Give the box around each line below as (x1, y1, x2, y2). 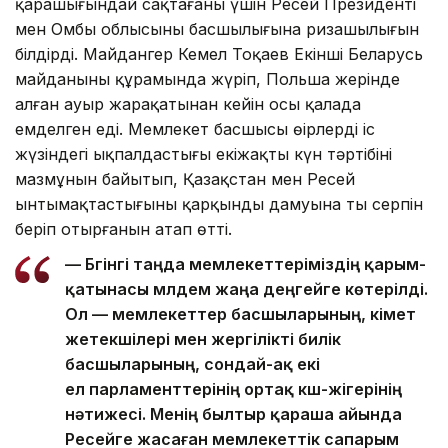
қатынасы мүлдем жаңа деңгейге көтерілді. (65, 278, 428, 299)
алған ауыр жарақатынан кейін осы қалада (15, 93, 361, 114)
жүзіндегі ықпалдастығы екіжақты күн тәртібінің (15, 143, 392, 164)
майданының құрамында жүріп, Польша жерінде (15, 68, 400, 89)
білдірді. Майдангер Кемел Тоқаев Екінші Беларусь (15, 43, 423, 64)
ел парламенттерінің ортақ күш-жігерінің (65, 378, 402, 399)
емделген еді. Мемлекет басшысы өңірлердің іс (15, 118, 375, 139)
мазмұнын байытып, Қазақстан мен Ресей (15, 168, 355, 189)
